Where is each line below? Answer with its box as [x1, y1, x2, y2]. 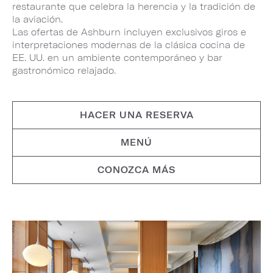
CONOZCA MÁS [97, 165, 175, 175]
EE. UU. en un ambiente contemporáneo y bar [12, 52, 222, 63]
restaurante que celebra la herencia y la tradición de [12, 1, 255, 12]
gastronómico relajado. [12, 65, 116, 76]
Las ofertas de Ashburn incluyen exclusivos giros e [12, 27, 246, 38]
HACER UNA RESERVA [79, 110, 194, 121]
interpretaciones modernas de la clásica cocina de [12, 40, 245, 51]
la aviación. [12, 14, 63, 25]
